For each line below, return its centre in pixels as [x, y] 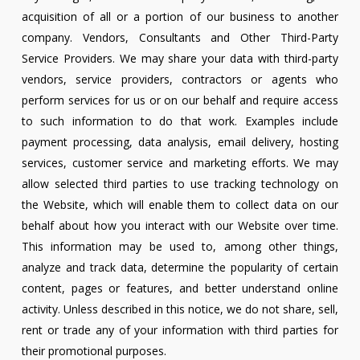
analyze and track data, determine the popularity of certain [180, 268]
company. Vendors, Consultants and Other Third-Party [180, 38]
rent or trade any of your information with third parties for [180, 330]
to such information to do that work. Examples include [180, 121]
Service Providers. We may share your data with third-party [180, 59]
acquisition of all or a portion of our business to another [180, 17]
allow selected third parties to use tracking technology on [180, 184]
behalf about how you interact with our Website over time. [180, 226]
